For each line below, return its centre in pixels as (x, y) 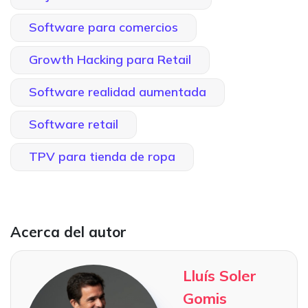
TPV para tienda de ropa (102, 156)
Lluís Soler (220, 275)
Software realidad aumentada (118, 91)
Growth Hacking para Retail (110, 59)
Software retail (74, 124)
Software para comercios (103, 27)
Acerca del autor (68, 231)
